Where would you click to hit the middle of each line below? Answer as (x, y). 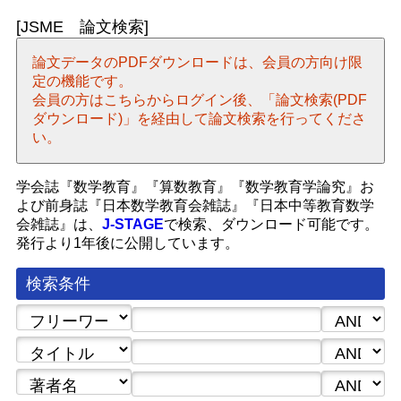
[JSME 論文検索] (82, 26)
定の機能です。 (82, 81)
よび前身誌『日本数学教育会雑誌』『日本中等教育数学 (195, 205)
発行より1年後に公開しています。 (127, 243)
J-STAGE (132, 224)
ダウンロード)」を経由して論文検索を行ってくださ (199, 118)
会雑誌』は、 (59, 224)
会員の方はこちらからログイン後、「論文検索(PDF (199, 99)
